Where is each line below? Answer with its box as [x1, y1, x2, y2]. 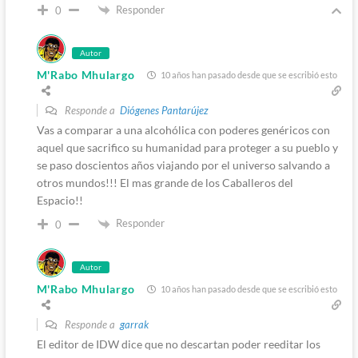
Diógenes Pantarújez [119, 104, 209, 117]
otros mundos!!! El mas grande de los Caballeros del [36, 176, 293, 190]
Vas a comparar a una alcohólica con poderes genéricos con [36, 123, 330, 137]
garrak [119, 317, 149, 331]
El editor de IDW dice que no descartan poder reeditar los [36, 336, 320, 351]
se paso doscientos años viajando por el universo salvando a [36, 158, 330, 173]
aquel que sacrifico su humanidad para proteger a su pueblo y [36, 141, 338, 155]
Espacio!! [36, 193, 83, 208]
